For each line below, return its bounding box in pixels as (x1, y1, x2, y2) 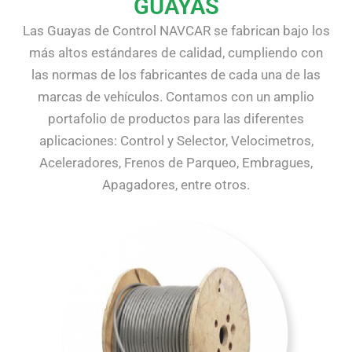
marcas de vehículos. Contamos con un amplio (38, 88, 314, 104)
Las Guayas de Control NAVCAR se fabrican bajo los (22, 22, 330, 38)
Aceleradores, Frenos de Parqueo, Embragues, (39, 154, 313, 170)
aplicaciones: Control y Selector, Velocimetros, (38, 132, 313, 148)
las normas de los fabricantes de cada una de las (31, 66, 321, 82)
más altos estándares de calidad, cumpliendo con (29, 44, 323, 60)
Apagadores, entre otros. (102, 176, 250, 192)
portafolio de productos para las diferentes (48, 110, 304, 126)
